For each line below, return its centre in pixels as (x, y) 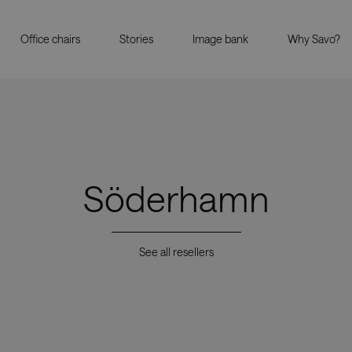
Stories (136, 39)
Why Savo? (314, 39)
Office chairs (50, 39)
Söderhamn (176, 198)
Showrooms (79, 305)
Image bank (220, 39)
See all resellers (176, 251)
